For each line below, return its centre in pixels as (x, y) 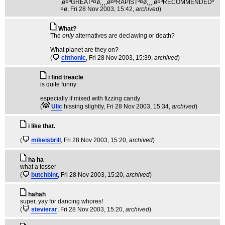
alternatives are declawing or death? (124, 36)
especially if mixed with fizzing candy (90, 98)
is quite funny (58, 84)
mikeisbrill (46, 140)
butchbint (44, 175)
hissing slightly (84, 106)
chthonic (74, 58)
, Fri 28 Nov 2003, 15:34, (138, 106)
